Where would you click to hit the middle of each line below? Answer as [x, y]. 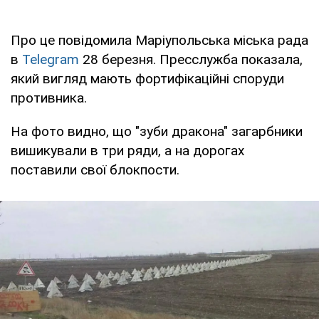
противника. [49, 98]
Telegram [51, 59]
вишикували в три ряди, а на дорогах [127, 150]
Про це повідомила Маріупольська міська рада [159, 40]
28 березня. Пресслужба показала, [191, 59]
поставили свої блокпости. [95, 169]
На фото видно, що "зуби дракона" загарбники [157, 131]
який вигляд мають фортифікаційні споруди [147, 78]
